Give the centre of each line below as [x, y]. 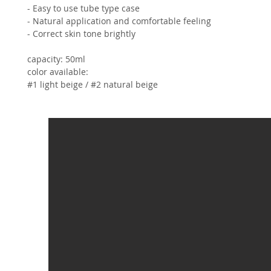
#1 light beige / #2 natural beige [93, 84]
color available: [58, 71]
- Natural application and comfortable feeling [119, 21]
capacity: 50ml [56, 59]
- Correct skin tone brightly [81, 33]
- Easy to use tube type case [83, 8]
